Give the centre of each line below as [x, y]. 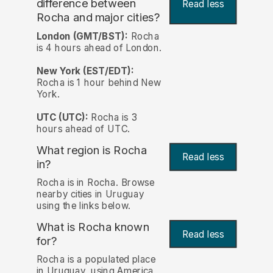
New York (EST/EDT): [85, 71]
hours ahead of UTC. [83, 129]
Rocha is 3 [112, 117]
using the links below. [83, 205]
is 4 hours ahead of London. [99, 48]
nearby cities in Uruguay [90, 194]
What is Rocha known [93, 227]
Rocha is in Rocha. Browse [95, 182]
